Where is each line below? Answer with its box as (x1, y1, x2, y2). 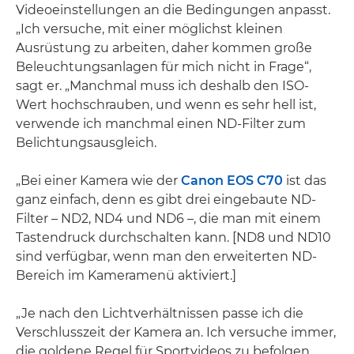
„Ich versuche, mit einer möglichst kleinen (16, 21, 283, 36)
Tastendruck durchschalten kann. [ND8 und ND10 (16, 229, 331, 245)
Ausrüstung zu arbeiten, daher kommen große (16, 40, 312, 55)
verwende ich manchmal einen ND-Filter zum (16, 115, 306, 131)
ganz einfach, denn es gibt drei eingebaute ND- (16, 191, 316, 207)
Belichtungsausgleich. (16, 134, 156, 150)
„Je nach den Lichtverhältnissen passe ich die (16, 305, 303, 321)
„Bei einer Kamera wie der (16, 172, 181, 188)
